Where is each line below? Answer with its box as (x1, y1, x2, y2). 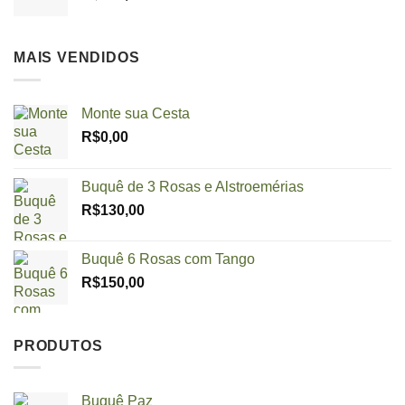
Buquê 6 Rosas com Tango (81, 250, 255, 267)
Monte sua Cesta (81, 105, 190, 121)
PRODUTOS (14, 337, 103, 353)
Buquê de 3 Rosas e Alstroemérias (81, 178, 304, 194)
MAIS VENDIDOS (14, 50, 140, 66)
